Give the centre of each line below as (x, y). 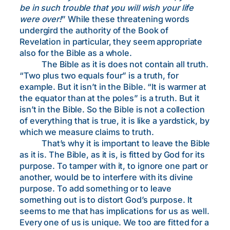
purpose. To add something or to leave (96, 188)
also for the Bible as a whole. (76, 53)
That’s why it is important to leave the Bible (115, 143)
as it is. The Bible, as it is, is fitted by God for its (112, 154)
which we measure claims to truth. (87, 132)
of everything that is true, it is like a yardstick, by (114, 120)
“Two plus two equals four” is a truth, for (99, 75)
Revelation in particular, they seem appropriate (111, 41)
